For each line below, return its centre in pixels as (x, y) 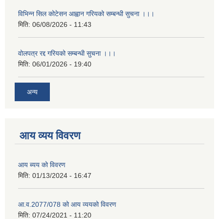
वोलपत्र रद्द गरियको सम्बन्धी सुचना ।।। (67, 54)
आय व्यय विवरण (50, 135)
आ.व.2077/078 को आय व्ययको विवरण (67, 204)
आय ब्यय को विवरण (42, 164)
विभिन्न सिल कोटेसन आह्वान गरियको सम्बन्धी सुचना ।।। (86, 14)
